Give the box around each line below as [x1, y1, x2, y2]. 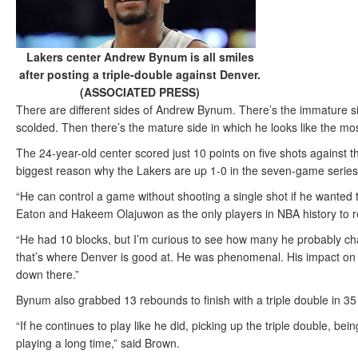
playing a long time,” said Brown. [16, 335, 180, 351]
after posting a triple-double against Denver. [19, 66, 261, 82]
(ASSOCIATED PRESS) [80, 84, 200, 100]
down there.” [16, 266, 79, 282]
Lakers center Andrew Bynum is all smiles [26, 49, 254, 65]
